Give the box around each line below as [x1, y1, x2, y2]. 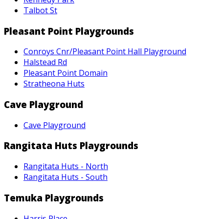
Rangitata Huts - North [23, 161, 108, 172]
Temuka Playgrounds [4, 191, 104, 204]
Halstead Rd [23, 57, 67, 68]
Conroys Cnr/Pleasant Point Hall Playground [23, 46, 186, 57]
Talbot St [23, 4, 57, 16]
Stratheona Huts [23, 78, 85, 89]
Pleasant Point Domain [23, 67, 108, 79]
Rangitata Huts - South [23, 172, 108, 183]
